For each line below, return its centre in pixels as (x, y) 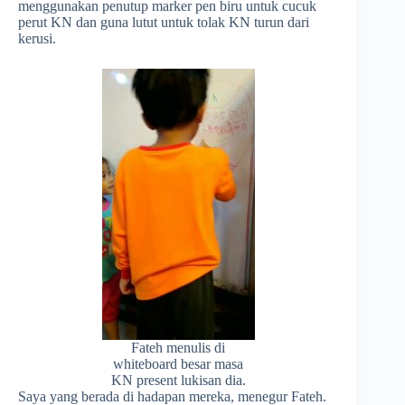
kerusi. (37, 39)
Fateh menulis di (179, 348)
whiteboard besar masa (179, 364)
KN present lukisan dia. (178, 381)
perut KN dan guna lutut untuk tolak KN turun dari (164, 23)
